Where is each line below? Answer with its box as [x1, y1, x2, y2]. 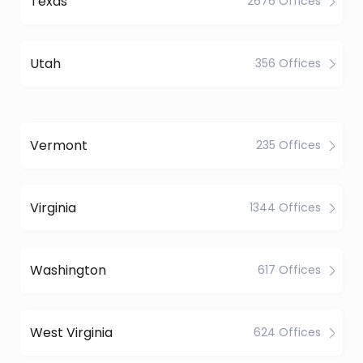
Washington [30, 260, 106, 280]
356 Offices [255, 55, 321, 71]
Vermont [30, 135, 88, 155]
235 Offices [256, 137, 321, 153]
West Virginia [30, 322, 113, 342]
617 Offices [258, 262, 321, 278]
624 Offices [254, 324, 321, 340]
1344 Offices [250, 199, 321, 216]
